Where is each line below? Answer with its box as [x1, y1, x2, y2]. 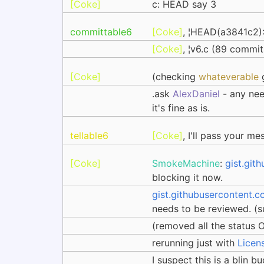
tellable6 [70, 130, 108, 141]
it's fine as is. [152, 102, 210, 114]
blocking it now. [152, 171, 223, 183]
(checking [152, 71, 199, 82]
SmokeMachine [152, 157, 220, 169]
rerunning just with [152, 237, 237, 249]
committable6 [70, 26, 132, 38]
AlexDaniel [173, 88, 220, 100]
